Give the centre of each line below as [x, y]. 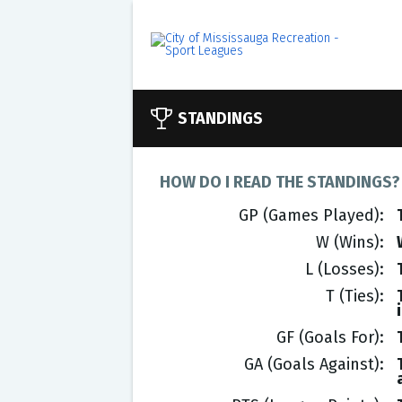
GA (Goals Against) [311, 364]
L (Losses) [342, 269]
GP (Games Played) [309, 215]
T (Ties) [352, 296]
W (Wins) [347, 242]
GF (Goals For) [328, 337]
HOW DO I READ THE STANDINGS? [280, 182]
